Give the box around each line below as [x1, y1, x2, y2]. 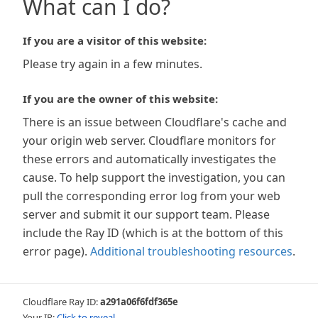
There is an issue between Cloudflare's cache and [23, 114, 287, 130]
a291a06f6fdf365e [100, 295, 178, 308]
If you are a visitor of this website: [23, 33, 207, 48]
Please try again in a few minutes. [23, 56, 202, 72]
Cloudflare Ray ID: [23, 295, 100, 308]
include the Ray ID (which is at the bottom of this [23, 225, 283, 241]
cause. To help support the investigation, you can [23, 170, 285, 185]
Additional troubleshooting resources [90, 243, 292, 259]
